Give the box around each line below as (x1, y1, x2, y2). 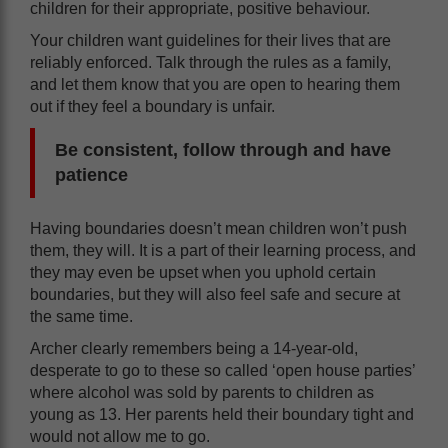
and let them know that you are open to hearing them (30, 75, 400, 93)
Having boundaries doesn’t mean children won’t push (30, 219, 407, 237)
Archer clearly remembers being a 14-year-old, (30, 339, 358, 357)
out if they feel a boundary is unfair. (30, 97, 275, 115)
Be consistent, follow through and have (55, 139, 391, 160)
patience (55, 164, 128, 185)
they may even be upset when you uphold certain (30, 263, 376, 281)
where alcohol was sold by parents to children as (30, 383, 374, 401)
